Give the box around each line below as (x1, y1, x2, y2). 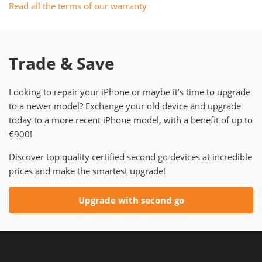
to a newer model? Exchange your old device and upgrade (9, 100, 241, 112)
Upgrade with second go (78, 194, 184, 206)
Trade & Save (9, 52, 115, 74)
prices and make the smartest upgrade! (9, 165, 166, 177)
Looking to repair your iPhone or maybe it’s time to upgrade (9, 86, 250, 98)
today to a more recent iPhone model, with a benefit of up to (9, 114, 253, 126)
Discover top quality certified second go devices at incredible (9, 151, 252, 163)
